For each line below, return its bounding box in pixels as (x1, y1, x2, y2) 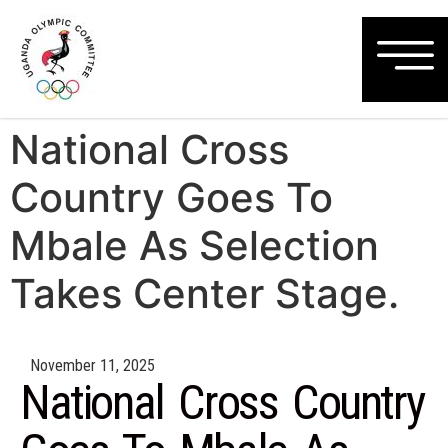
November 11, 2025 (30, 356, 155, 375)
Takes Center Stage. (10, 269, 399, 318)
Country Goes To (10, 173, 333, 222)
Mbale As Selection (10, 221, 379, 270)
